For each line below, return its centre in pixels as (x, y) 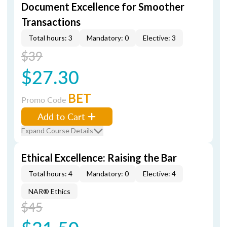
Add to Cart (61, 116)
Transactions (51, 22)
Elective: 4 (159, 174)
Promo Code (45, 100)
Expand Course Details (57, 130)
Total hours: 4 (50, 174)
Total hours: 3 (50, 38)
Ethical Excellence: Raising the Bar (99, 158)
